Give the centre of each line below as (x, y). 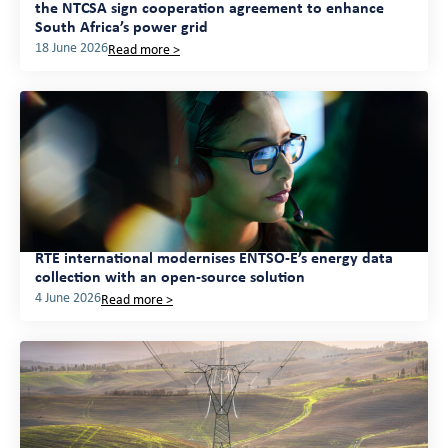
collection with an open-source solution (170, 277)
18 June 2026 (71, 48)
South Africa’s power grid (121, 27)
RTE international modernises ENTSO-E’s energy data (214, 258)
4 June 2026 (68, 298)
